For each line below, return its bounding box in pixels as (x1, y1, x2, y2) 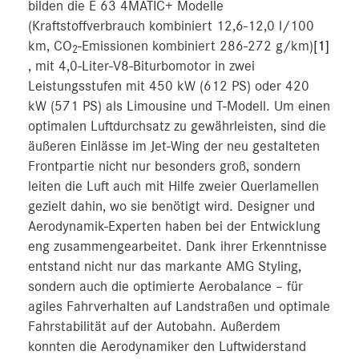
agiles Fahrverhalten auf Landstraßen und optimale (28, 299, 330, 314)
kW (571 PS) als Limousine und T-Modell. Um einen (28, 99, 330, 114)
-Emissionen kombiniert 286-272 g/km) (78, 38, 313, 54)
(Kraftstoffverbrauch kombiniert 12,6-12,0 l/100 (28, 18, 314, 34)
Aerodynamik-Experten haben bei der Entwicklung (28, 219, 321, 234)
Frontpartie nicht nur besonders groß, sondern (28, 159, 301, 174)
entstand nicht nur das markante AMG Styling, (28, 259, 301, 274)
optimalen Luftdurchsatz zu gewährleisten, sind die (28, 119, 326, 134)
